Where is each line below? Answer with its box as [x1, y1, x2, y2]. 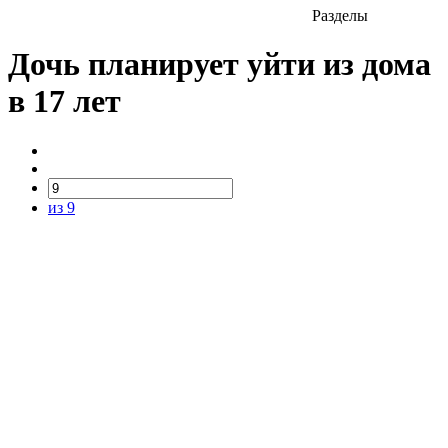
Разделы [312, 7, 368, 24]
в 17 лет [8, 83, 121, 120]
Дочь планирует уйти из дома [8, 46, 431, 83]
